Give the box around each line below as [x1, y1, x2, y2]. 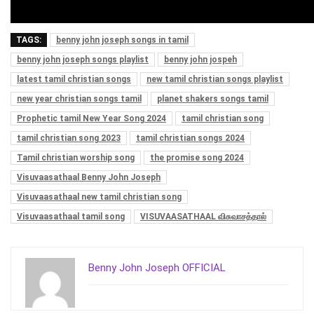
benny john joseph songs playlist [17, 54, 149, 64]
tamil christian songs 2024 [136, 132, 245, 143]
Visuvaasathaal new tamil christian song [17, 191, 182, 202]
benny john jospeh [164, 54, 237, 64]
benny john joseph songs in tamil [56, 34, 189, 45]
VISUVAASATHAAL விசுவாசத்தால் [140, 211, 266, 221]
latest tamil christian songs [17, 74, 131, 84]
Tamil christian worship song [17, 152, 135, 163]
